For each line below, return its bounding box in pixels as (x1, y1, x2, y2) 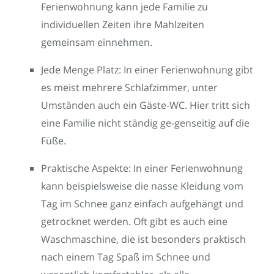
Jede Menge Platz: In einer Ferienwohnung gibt (41, 63, 253, 77)
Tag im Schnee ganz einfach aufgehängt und (41, 197, 243, 211)
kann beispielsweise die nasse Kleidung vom (41, 179, 243, 193)
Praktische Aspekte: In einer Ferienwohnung (41, 161, 243, 176)
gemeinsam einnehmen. (41, 35, 152, 50)
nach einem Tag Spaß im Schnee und (41, 250, 210, 264)
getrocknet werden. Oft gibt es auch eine (41, 215, 228, 229)
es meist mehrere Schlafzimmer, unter (41, 81, 218, 95)
